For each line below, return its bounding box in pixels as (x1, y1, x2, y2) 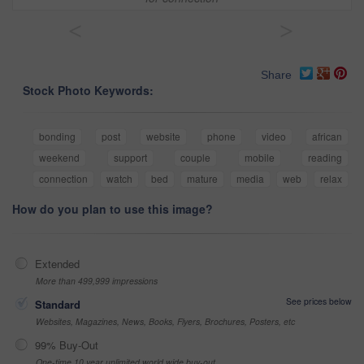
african (312, 129, 343, 144)
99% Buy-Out (35, 337, 98, 353)
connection (39, 171, 88, 186)
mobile (244, 150, 275, 165)
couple (180, 150, 210, 165)
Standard (35, 297, 80, 313)
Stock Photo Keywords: (23, 82, 154, 99)
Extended (35, 256, 80, 272)
